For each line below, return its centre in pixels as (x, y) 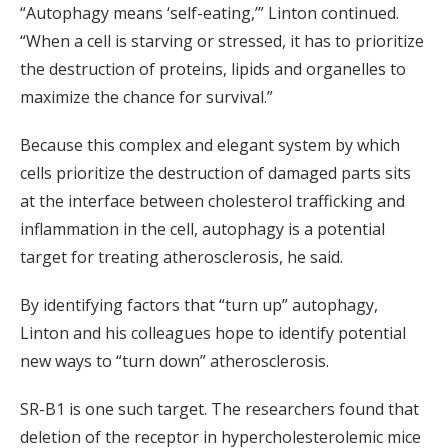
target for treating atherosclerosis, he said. (181, 256)
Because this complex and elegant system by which (210, 144)
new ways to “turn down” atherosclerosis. (174, 360)
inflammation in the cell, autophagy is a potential (202, 228)
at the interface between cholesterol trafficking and (212, 200)
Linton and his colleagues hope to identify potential (213, 332)
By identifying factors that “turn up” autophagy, (199, 304)
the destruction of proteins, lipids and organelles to (213, 68)
